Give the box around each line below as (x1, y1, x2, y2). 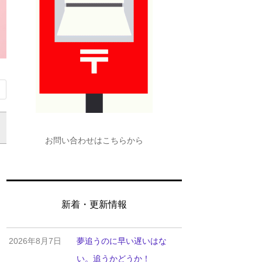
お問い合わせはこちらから (45, 135, 143, 145)
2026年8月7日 (9, 236, 62, 246)
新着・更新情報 (61, 199, 127, 209)
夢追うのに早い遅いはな (76, 236, 167, 246)
